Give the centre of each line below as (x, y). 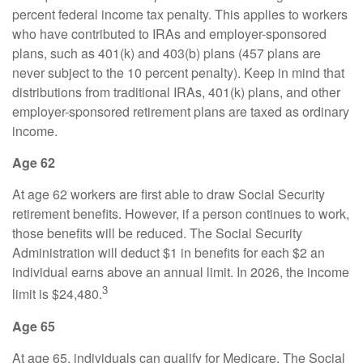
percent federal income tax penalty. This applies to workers (180, 15)
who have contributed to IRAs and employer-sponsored (169, 34)
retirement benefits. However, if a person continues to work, (181, 214)
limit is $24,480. (57, 294)
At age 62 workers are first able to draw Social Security (169, 194)
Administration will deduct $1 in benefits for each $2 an (169, 253)
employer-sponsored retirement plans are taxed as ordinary (181, 112)
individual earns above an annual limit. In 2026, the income (181, 272)
